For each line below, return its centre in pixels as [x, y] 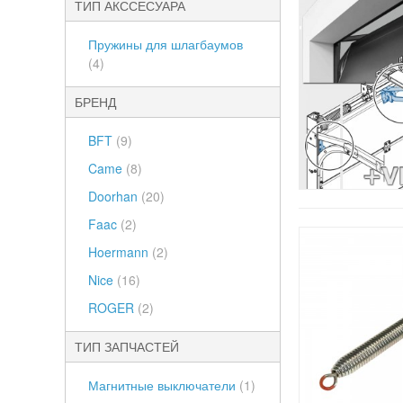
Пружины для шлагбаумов [166, 44]
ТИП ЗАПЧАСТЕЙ [127, 346]
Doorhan [115, 196]
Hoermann [120, 252]
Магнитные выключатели [164, 385]
